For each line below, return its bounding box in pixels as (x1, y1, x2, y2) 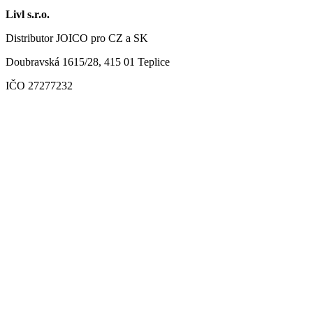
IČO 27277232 (6, 79, 73, 92)
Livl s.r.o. (6, 8, 50, 20)
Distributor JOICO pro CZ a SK (6, 31, 148, 44)
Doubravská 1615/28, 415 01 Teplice (6, 55, 170, 68)
